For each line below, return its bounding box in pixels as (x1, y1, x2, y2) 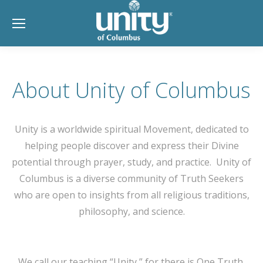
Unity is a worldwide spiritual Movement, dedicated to (14, 123, 249, 136)
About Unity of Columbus (12, 76, 251, 104)
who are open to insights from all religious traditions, (14, 188, 249, 201)
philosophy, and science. (78, 205, 185, 218)
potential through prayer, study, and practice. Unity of (12, 156, 251, 168)
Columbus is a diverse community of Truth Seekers (19, 172, 244, 185)
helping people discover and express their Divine (24, 139, 239, 152)
